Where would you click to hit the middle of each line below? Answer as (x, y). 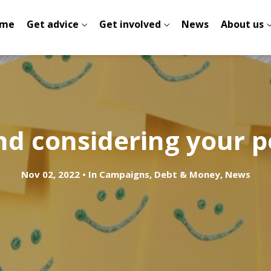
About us (242, 24)
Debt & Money (187, 174)
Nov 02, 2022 (50, 174)
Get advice (53, 24)
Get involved (130, 24)
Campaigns (124, 174)
